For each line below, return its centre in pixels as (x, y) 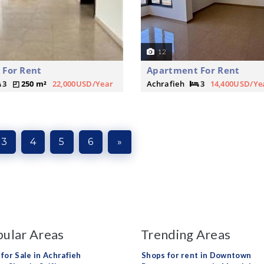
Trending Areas (186, 234)
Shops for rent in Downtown (196, 255)
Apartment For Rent (193, 70)
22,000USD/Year (83, 84)
